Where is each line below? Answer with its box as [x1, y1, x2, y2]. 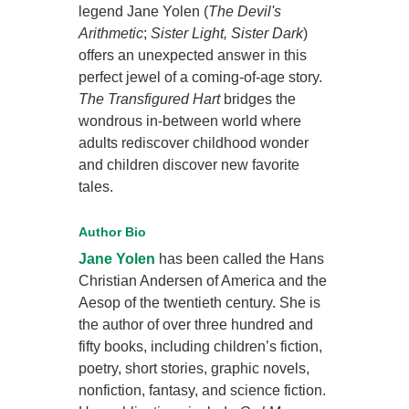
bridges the [220, 91, 297, 108]
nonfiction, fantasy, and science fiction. [79, 383, 327, 399]
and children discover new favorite [79, 157, 300, 173]
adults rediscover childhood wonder [79, 135, 309, 152]
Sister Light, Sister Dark [151, 26, 304, 42]
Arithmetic [79, 26, 144, 42]
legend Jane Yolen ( [79, 4, 209, 20]
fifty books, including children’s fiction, [79, 339, 323, 355]
